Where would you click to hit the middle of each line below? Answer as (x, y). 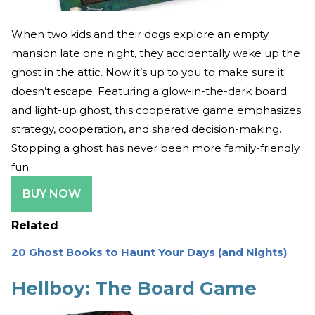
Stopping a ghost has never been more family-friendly (155, 148)
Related (35, 225)
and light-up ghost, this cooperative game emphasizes (156, 110)
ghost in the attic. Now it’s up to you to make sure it (148, 72)
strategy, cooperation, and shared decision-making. (146, 129)
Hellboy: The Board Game (134, 288)
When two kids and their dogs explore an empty (140, 34)
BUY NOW (52, 193)
